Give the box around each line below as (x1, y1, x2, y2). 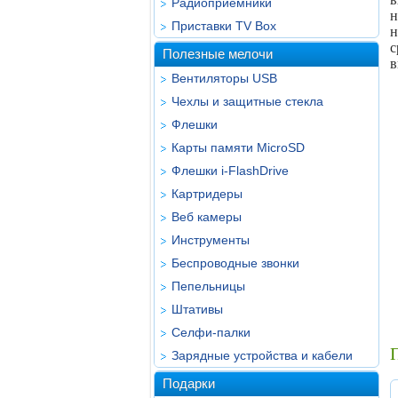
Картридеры (171, 187, 243, 201)
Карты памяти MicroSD (171, 140, 305, 155)
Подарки (163, 376, 215, 391)
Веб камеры (171, 210, 242, 224)
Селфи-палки (171, 325, 251, 339)
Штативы (171, 302, 223, 316)
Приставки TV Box (171, 19, 276, 33)
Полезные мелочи (163, 46, 273, 61)
